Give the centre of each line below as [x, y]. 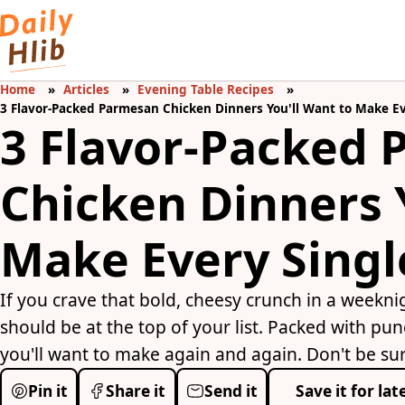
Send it [231, 391]
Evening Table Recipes [206, 90]
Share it [136, 391]
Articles [87, 90]
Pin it [47, 391]
